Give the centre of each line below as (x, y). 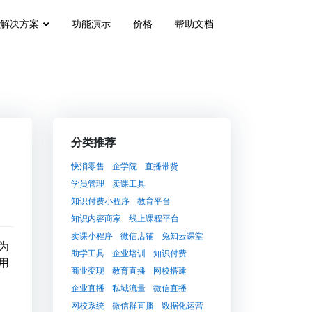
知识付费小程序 (100, 201)
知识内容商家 (96, 218)
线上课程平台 (154, 218)
